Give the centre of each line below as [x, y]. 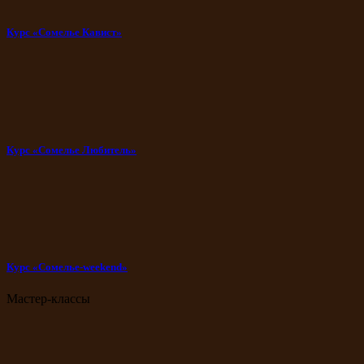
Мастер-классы [48, 299]
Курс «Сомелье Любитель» [71, 149]
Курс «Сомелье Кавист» [64, 32]
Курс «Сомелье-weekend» [67, 267]
